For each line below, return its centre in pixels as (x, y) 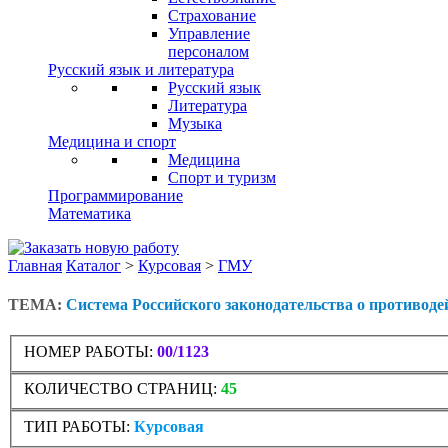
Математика (89, 213)
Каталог (93, 265)
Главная (35, 265)
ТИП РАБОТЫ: (77, 427)
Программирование (115, 195)
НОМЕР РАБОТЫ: (88, 351)
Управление (209, 33)
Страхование (212, 15)
